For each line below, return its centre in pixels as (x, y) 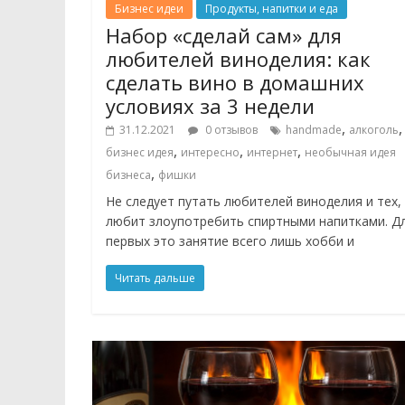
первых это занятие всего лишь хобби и (230, 241)
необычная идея (350, 153)
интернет (272, 153)
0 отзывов (230, 130)
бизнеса (128, 175)
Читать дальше (155, 278)
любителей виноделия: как (238, 59)
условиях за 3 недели (210, 106)
